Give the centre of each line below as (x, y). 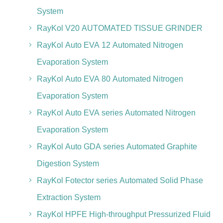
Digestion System (68, 164)
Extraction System (68, 197)
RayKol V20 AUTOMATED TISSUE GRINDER (119, 28)
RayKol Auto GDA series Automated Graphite (117, 147)
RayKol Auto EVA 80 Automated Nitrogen (110, 79)
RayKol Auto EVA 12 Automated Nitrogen (110, 45)
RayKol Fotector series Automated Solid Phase (120, 180)
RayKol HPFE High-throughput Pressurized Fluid (123, 214)
